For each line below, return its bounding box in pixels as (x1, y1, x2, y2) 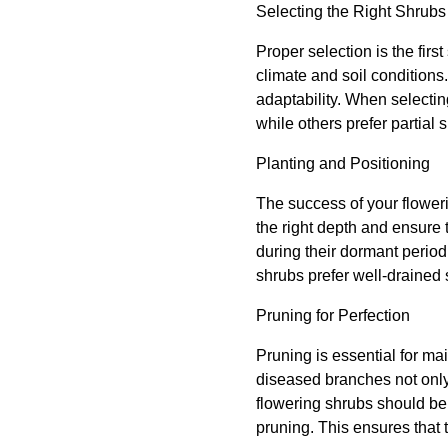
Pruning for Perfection (256, 307, 410, 324)
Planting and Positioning (256, 155, 430, 172)
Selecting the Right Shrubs (256, 3, 446, 20)
